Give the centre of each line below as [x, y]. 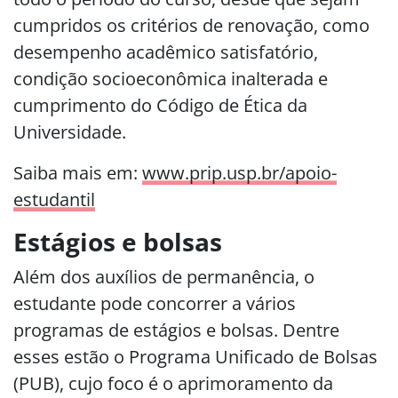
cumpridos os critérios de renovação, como [191, 25]
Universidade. [70, 132]
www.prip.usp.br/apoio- [239, 173]
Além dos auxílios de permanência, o [164, 277]
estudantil [54, 199]
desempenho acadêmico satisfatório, [166, 52]
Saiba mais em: [78, 173]
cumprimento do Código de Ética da [160, 105]
